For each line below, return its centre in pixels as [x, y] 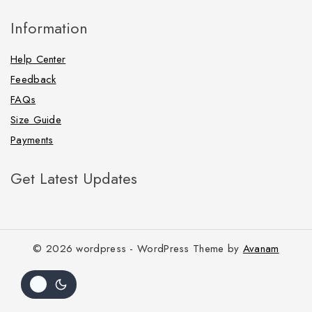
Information [49, 28]
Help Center [38, 60]
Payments [32, 140]
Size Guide [36, 120]
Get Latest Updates [74, 179]
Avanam [261, 249]
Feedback [33, 80]
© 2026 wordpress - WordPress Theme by [138, 249]
